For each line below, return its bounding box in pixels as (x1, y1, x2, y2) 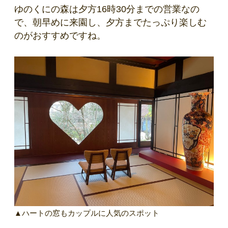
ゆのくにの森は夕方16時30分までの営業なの (14, 4, 199, 15)
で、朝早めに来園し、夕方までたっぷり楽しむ (14, 17, 207, 28)
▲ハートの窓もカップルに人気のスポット (14, 209, 159, 218)
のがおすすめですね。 (14, 31, 106, 41)
